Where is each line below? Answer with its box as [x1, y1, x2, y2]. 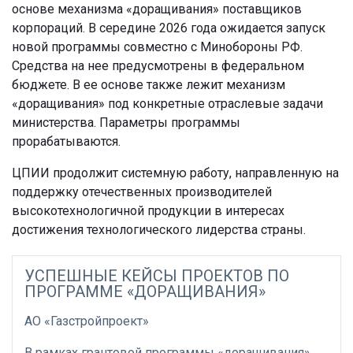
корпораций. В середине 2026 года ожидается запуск [12, 20, 325, 36]
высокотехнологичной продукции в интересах [12, 203, 284, 219]
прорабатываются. [12, 134, 121, 150]
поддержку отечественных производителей [12, 184, 272, 200]
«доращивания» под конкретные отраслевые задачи [12, 96, 323, 112]
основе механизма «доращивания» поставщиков [12, 2, 302, 17]
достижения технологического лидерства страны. [12, 222, 306, 238]
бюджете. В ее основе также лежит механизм [12, 77, 285, 93]
